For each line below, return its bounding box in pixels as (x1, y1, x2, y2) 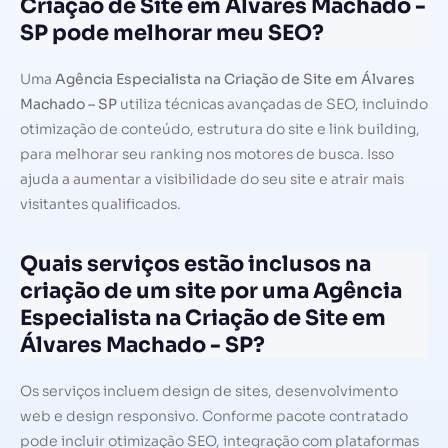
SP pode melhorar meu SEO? (20, 19, 324, 46)
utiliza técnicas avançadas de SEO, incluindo (117, 94, 428, 113)
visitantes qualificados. (20, 194, 181, 213)
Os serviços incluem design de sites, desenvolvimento (20, 382, 398, 401)
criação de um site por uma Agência (20, 278, 402, 305)
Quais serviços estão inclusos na (20, 251, 371, 278)
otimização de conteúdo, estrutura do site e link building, (20, 119, 420, 138)
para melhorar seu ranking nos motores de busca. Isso (20, 144, 394, 163)
